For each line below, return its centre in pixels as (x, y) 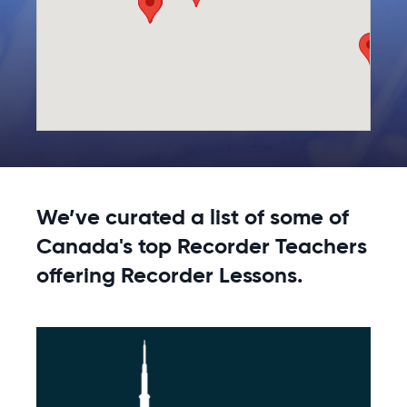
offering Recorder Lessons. (169, 277)
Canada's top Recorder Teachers (202, 248)
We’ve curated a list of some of (193, 218)
